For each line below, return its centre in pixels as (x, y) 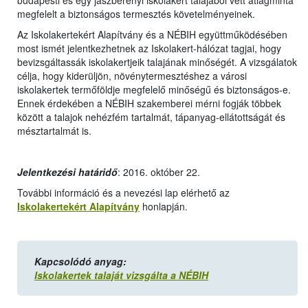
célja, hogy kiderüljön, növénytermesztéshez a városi (132, 76)
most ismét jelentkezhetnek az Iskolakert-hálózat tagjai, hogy (149, 48)
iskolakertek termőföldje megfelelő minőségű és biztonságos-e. (154, 90)
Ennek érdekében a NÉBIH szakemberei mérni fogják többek (149, 103)
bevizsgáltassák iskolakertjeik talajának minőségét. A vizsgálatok (157, 62)
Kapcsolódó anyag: (80, 262)
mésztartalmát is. (54, 131)
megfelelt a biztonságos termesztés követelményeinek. (136, 14)
